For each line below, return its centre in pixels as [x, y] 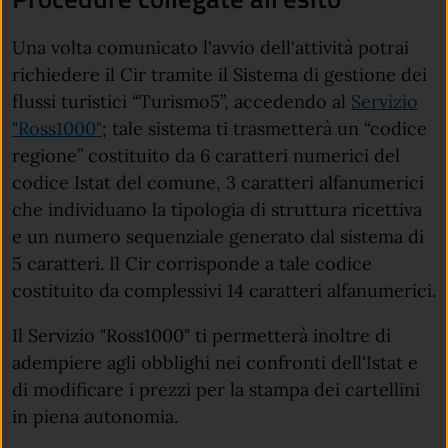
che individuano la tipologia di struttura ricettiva [217, 209]
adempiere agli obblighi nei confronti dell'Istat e [215, 362]
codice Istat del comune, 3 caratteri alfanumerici [218, 182]
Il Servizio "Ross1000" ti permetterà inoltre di [201, 335]
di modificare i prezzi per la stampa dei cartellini [216, 389]
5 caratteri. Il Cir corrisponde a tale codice [192, 263]
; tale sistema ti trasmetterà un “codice [264, 128]
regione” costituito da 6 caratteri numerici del [206, 155]
